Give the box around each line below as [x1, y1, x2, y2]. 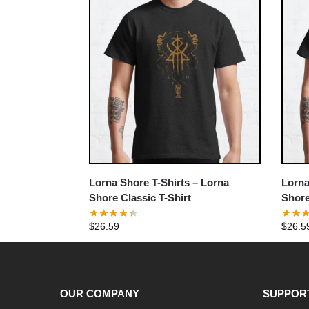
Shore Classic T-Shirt [88, 191, 191, 203]
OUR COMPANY [60, 288, 139, 300]
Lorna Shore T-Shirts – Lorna [88, 176, 229, 188]
